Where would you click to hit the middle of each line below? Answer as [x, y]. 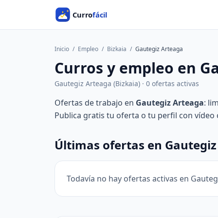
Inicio [62, 49]
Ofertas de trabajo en [95, 103]
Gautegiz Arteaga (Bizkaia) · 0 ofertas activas [127, 83]
